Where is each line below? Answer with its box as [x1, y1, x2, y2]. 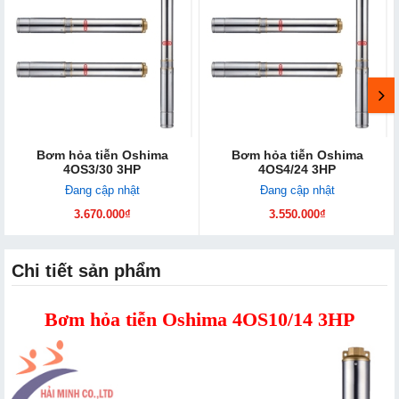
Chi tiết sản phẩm [12, 261, 161, 281]
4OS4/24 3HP [258, 162, 336, 177]
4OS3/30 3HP [63, 162, 141, 177]
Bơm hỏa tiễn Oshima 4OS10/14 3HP [45, 308, 354, 331]
